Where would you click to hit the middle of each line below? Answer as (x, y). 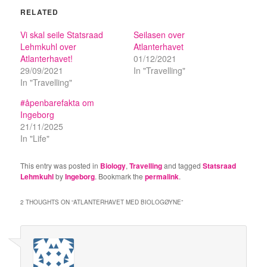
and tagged (183, 165)
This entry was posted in (60, 165)
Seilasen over (159, 34)
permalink (162, 176)
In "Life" (35, 138)
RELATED (40, 12)
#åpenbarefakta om (58, 102)
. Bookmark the (120, 176)
